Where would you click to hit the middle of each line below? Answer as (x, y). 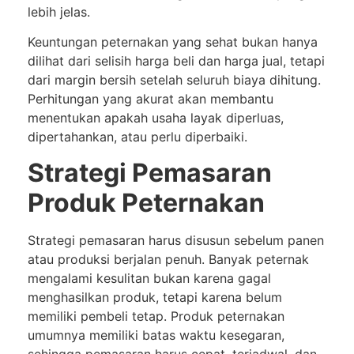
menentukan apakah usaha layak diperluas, (156, 118)
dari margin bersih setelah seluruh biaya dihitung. (174, 80)
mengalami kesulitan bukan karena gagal (149, 278)
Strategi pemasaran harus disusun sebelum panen (176, 240)
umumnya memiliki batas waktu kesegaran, (156, 335)
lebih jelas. (59, 11)
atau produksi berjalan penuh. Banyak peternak (168, 259)
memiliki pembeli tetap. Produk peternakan (156, 316)
